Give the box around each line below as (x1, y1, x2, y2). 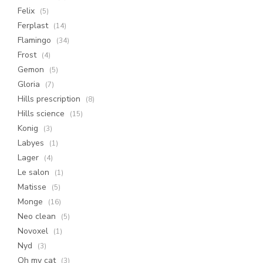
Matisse (18, 181, 49, 193)
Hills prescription (18, 93, 83, 104)
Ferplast (18, 20, 50, 31)
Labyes (18, 137, 46, 149)
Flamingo (18, 35, 53, 46)
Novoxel (18, 225, 50, 237)
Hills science (18, 108, 67, 119)
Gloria (18, 79, 42, 90)
